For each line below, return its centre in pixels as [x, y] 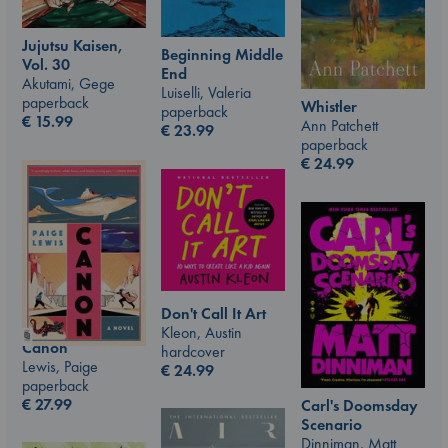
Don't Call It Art [213, 313]
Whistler [329, 107]
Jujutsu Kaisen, [72, 45]
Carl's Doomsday [359, 405]
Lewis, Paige [60, 366]
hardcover [193, 351]
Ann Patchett [339, 126]
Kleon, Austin [201, 332]
